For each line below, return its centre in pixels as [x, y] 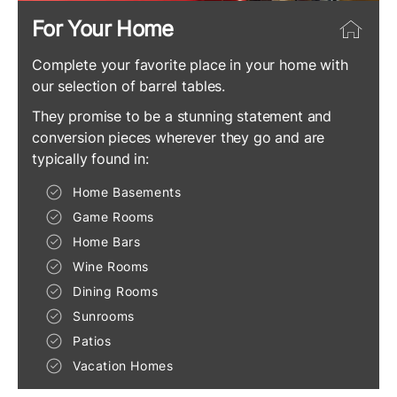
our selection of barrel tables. [129, 86]
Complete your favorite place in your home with [190, 64]
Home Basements [127, 191]
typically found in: [90, 158]
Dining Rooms [116, 291]
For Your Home [103, 28]
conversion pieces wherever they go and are [179, 137]
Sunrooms [104, 315]
